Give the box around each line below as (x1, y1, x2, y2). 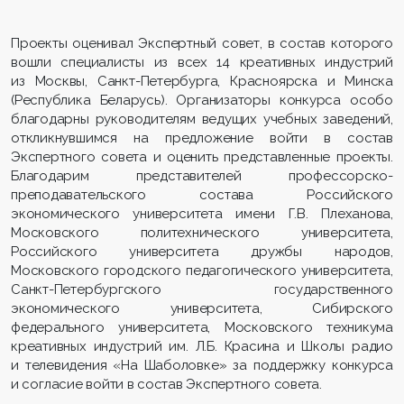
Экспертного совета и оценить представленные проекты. (11, 149, 393, 166)
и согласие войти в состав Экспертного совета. (11, 376, 326, 393)
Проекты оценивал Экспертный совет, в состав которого (11, 35, 393, 52)
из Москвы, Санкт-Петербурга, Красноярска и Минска (11, 73, 393, 90)
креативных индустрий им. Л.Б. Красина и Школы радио (11, 338, 393, 355)
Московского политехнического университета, (11, 225, 393, 242)
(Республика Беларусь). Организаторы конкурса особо (11, 92, 393, 109)
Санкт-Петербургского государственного (11, 281, 393, 298)
